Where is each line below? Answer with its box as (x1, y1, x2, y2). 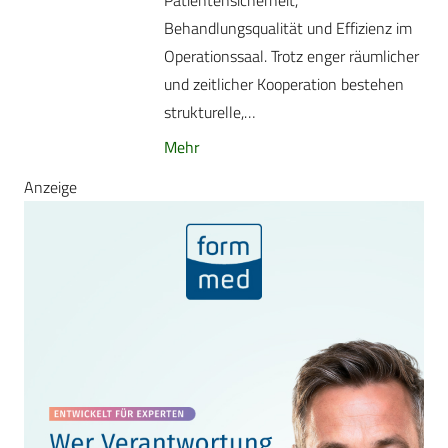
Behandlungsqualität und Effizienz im (164, 16, 412, 41)
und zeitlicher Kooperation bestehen (164, 72, 404, 97)
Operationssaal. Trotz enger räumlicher (164, 44, 419, 69)
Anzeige (24, 174, 77, 199)
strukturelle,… (164, 100, 255, 125)
